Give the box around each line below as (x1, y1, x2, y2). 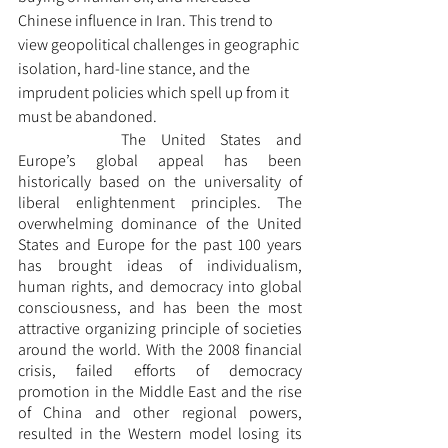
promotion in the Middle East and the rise (18, 381, 302, 403)
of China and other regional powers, (18, 402, 302, 424)
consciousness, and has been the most (18, 297, 302, 319)
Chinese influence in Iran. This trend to (18, 10, 276, 32)
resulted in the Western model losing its (18, 423, 302, 445)
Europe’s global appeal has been (18, 150, 302, 172)
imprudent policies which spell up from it (18, 82, 292, 104)
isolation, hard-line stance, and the (18, 58, 253, 80)
